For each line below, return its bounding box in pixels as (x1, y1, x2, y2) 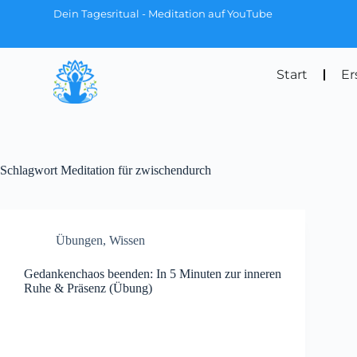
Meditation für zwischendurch (57, 163, 211, 177)
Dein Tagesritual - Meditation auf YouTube (53, 8, 273, 20)
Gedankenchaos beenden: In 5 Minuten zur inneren (24, 266, 281, 280)
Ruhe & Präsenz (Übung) (24, 280, 152, 295)
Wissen (109, 233, 145, 247)
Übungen (56, 233, 103, 247)
